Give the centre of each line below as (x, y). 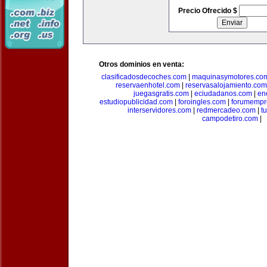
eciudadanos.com (223, 94)
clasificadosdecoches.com (144, 77)
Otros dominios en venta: (142, 64)
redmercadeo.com (226, 110)
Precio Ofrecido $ (208, 11)
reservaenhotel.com (148, 85)
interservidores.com (159, 110)
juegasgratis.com (161, 94)
